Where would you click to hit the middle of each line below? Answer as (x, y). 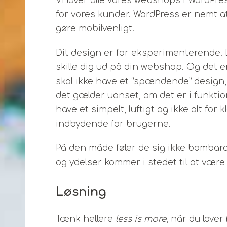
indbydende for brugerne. (113, 124)
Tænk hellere (86, 219)
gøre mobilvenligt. (95, 29)
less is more (141, 219)
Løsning (81, 192)
